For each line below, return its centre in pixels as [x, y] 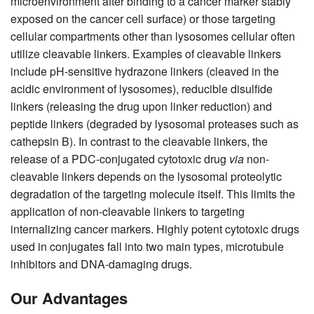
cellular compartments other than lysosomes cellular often [153, 36]
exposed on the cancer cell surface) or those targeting [143, 18]
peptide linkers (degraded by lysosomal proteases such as [155, 123]
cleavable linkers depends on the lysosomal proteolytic [146, 176]
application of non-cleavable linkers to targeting [128, 211]
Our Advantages [69, 298]
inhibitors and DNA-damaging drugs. [101, 264]
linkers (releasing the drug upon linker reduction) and [141, 106]
